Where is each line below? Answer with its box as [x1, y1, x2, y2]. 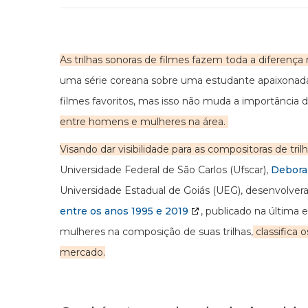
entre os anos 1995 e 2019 [60, 205, 188, 217]
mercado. [60, 246, 105, 258]
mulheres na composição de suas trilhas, [60, 225, 253, 238]
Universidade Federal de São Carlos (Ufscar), [60, 164, 271, 176]
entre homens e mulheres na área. [60, 115, 228, 128]
